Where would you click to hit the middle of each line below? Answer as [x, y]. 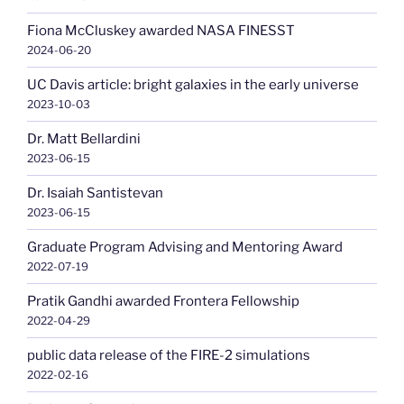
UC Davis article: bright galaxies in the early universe [193, 85]
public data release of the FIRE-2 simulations [169, 356]
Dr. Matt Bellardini [84, 139]
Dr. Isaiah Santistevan [95, 193]
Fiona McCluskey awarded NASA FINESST [161, 31]
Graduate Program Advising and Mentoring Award [185, 248]
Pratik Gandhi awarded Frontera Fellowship [163, 302]
